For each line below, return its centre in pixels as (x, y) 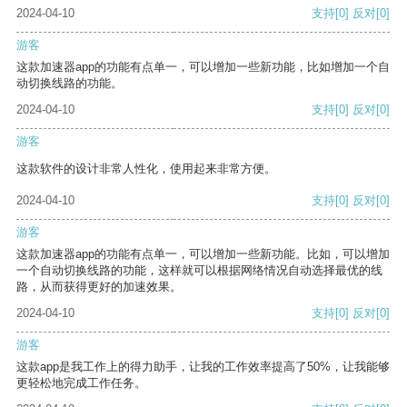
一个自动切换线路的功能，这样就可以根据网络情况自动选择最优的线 (199, 271)
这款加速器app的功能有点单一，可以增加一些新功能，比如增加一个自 (203, 67)
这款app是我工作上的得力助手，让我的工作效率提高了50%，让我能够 (203, 367)
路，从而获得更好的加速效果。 (99, 287)
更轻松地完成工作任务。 (81, 383)
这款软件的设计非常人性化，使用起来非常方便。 (146, 169)
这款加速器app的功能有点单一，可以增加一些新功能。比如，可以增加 (203, 254)
